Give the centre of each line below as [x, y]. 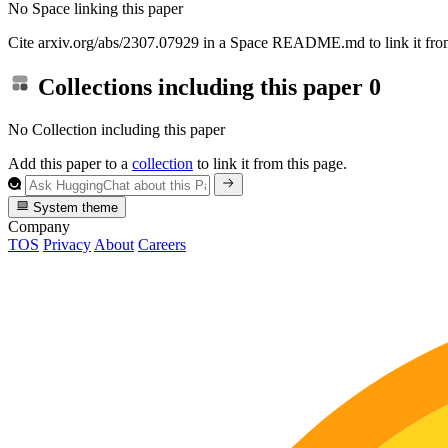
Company [39, 226]
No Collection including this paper [116, 130]
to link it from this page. [270, 164]
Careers [162, 244]
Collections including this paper [200, 87]
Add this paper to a [70, 164]
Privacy [67, 244]
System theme [74, 207]
